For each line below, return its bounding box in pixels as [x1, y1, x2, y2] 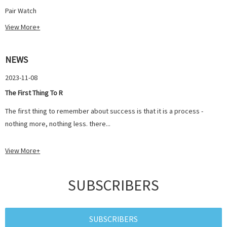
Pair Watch [5, 6, 37, 16]
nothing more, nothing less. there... [5, 119, 111, 128]
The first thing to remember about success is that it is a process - [5, 106, 204, 116]
